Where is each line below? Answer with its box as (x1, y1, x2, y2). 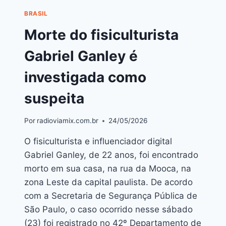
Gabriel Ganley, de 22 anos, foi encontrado (24, 150, 198, 160)
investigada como (24, 68, 146, 86)
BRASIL (24, 9, 48, 17)
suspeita (24, 89, 84, 107)
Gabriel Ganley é (24, 47, 138, 65)
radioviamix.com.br (37, 117, 99, 125)
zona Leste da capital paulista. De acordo (24, 177, 193, 188)
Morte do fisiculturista (24, 26, 179, 43)
